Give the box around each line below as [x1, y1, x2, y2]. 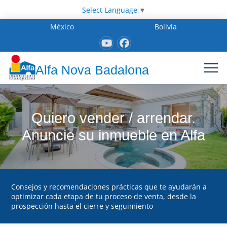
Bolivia [154, 21, 177, 31]
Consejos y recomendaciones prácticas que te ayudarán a [11, 181, 207, 192]
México [50, 21, 74, 31]
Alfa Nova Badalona [35, 63, 149, 78]
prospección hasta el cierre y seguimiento [11, 201, 154, 211]
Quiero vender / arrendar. [31, 109, 196, 126]
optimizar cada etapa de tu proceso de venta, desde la [11, 191, 197, 201]
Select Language [82, 5, 137, 15]
